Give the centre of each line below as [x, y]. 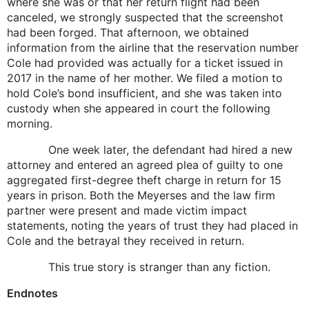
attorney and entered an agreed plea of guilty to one [145, 165]
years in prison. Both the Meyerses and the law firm [141, 195]
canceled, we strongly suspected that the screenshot [145, 17]
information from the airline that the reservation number [153, 47]
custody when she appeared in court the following [139, 108]
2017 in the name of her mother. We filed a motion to [145, 78]
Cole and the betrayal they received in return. [127, 240]
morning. [31, 123]
